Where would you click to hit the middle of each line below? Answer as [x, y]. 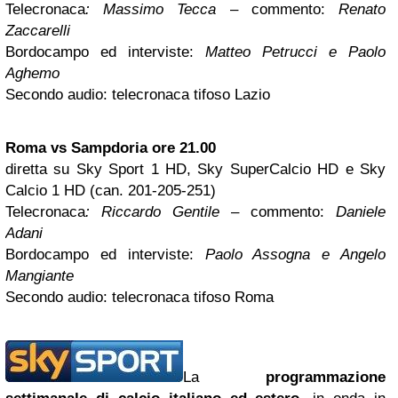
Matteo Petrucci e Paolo [295, 52]
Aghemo [32, 74]
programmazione [326, 378]
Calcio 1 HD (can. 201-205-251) [111, 191]
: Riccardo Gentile [152, 212]
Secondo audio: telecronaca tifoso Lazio [138, 95]
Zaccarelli [38, 31]
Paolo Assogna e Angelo [295, 255]
